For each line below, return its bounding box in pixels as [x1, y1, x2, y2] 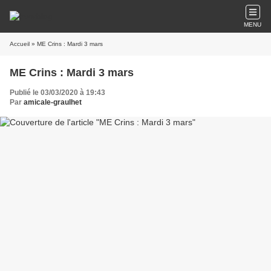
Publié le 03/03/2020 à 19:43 [10, 88, 105, 97]
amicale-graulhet [24, 98, 82, 106]
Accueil [10, 41, 30, 47]
